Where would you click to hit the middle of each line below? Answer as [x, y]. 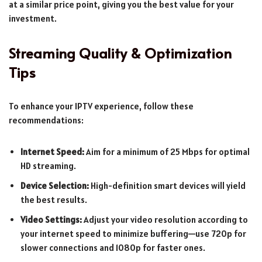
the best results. [54, 199]
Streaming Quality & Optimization [120, 53]
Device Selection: [55, 185]
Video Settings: [51, 219]
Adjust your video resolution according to [165, 219]
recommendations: [46, 120]
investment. [33, 18]
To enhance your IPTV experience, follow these [101, 106]
